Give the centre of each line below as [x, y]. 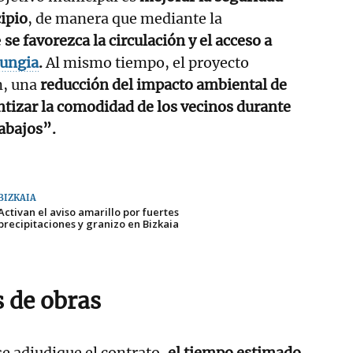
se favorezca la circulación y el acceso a [138, 40]
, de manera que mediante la [125, 18]
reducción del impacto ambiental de [162, 84]
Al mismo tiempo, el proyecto [146, 62]
